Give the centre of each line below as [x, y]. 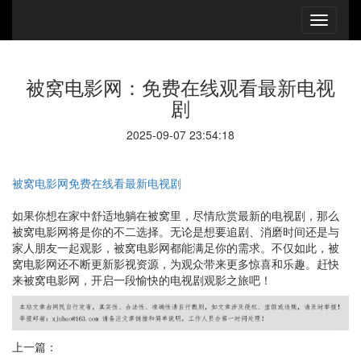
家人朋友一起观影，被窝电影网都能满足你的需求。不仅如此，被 [176, 247]
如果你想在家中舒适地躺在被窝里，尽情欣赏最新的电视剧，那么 [176, 215]
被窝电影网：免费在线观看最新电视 [180, 87]
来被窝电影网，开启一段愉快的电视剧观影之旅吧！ [142, 280]
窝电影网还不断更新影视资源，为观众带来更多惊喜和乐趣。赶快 [176, 263]
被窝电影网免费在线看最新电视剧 [97, 183]
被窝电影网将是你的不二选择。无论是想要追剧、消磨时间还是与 [176, 231]
